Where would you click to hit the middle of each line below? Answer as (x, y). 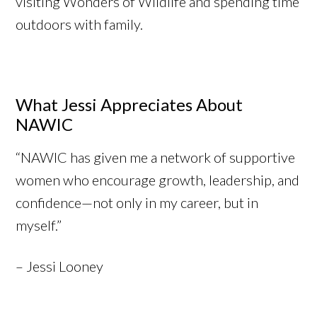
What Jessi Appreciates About (129, 105)
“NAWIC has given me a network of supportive (156, 157)
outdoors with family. (80, 24)
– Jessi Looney (60, 266)
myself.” (39, 225)
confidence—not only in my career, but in (137, 203)
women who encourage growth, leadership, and (158, 180)
